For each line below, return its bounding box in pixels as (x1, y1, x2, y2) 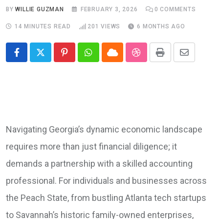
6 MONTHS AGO (137, 23, 185, 30)
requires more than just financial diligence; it (6, 141, 177, 152)
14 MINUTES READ (15, 23, 71, 30)
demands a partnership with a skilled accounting (6, 158, 193, 169)
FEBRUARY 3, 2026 (80, 6, 138, 13)
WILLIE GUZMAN (15, 6, 64, 13)
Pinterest (64, 55, 100, 66)
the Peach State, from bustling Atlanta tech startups (6, 193, 206, 203)
